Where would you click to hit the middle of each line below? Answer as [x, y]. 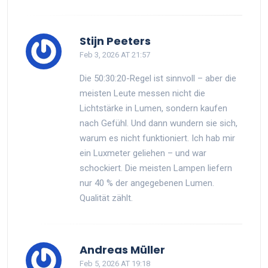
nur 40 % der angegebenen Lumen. [147, 183]
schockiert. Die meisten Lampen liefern [156, 168]
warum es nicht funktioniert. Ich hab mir [157, 138]
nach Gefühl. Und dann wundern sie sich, [159, 123]
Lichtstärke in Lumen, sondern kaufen [153, 108]
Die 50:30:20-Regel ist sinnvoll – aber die [158, 78]
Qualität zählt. [106, 198]
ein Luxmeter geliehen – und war [143, 153]
